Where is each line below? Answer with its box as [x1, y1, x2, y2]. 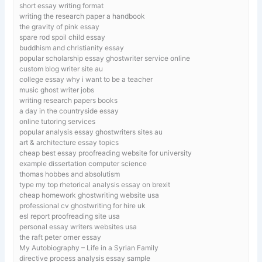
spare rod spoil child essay [19, 32, 106, 42]
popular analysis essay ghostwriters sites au [19, 127, 163, 136]
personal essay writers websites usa [19, 222, 137, 231]
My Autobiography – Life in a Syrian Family [19, 243, 159, 252]
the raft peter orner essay [19, 232, 102, 242]
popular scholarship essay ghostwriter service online [19, 53, 191, 63]
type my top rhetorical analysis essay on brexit [19, 180, 171, 189]
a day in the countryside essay [19, 106, 119, 115]
